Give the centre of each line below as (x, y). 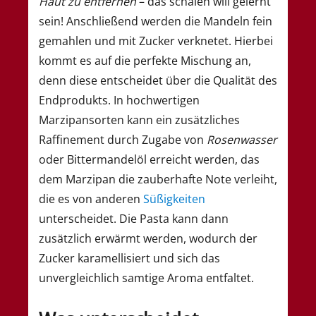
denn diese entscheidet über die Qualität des (158, 81)
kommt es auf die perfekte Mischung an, (145, 61)
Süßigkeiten (174, 199)
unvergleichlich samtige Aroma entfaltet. (146, 278)
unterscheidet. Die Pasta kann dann (134, 219)
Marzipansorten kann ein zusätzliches (139, 120)
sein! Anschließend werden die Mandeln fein (156, 22)
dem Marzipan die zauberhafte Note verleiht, (158, 180)
